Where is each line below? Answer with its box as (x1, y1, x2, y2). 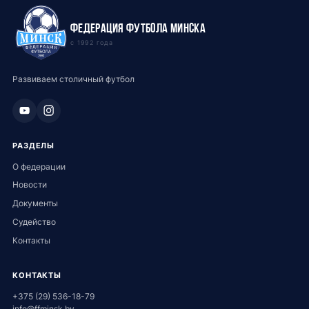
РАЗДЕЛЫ (12, 140, 55, 150)
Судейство (12, 216, 56, 227)
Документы (12, 198, 58, 208)
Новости (12, 179, 47, 190)
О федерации (12, 161, 66, 172)
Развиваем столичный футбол (12, 74, 134, 85)
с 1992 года (70, 39, 113, 47)
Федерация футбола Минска (70, 19, 206, 35)
